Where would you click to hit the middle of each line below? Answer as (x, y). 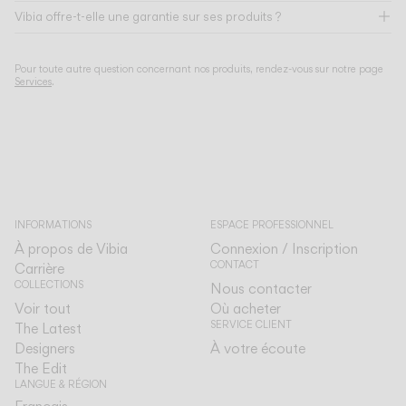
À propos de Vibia (71, 249)
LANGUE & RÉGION (61, 385)
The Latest (48, 329)
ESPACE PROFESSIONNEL (272, 225)
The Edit (41, 368)
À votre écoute (258, 348)
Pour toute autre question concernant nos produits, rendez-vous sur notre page (199, 69)
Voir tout (43, 309)
